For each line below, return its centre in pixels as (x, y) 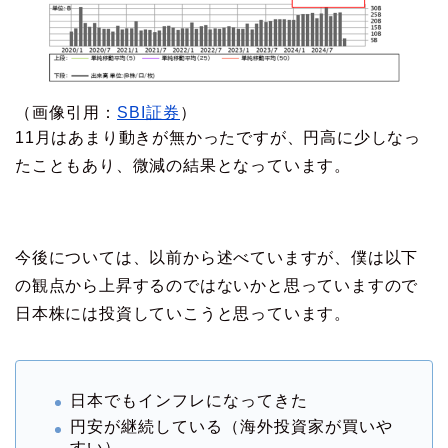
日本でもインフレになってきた (189, 400)
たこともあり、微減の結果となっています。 (183, 165)
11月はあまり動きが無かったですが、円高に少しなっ (218, 137)
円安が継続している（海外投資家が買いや (231, 427)
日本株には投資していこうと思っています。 (183, 313)
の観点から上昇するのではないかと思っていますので (217, 285)
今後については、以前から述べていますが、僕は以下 (217, 257)
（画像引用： (66, 112)
